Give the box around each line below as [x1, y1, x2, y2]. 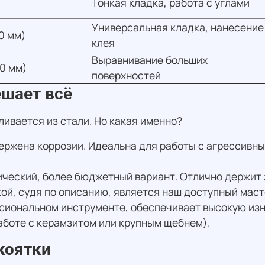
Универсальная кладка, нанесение [92, 20, 264, 35]
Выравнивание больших [92, 53, 208, 67]
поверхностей [92, 68, 161, 83]
